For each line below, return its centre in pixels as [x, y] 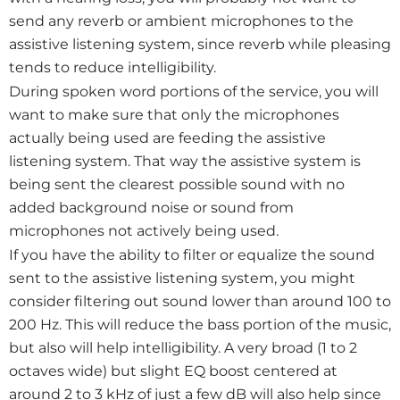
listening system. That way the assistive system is [185, 162]
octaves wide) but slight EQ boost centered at [173, 371]
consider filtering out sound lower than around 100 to [200, 302]
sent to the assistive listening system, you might [182, 279]
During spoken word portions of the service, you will [194, 92]
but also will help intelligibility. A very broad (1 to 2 [183, 348]
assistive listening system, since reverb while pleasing [200, 44]
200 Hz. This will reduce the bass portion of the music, [200, 325]
